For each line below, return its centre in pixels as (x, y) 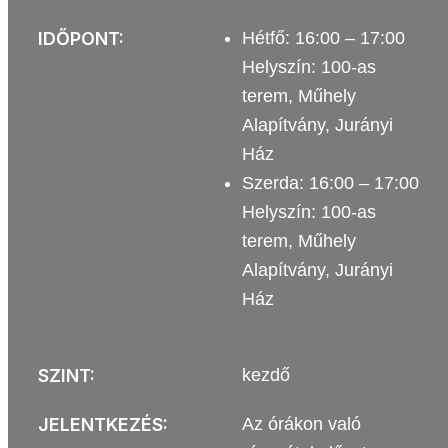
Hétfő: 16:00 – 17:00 (323, 38)
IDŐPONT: (80, 38)
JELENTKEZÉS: (102, 424)
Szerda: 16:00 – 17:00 (330, 183)
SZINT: (66, 375)
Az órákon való (301, 424)
